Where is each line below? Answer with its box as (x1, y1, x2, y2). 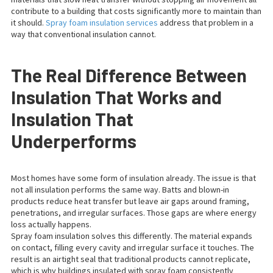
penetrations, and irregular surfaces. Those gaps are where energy (11, 207, 257, 218)
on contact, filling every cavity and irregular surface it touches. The (11, 242, 254, 253)
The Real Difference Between (11, 64, 247, 86)
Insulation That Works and (11, 86, 222, 108)
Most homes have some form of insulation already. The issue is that (11, 172, 256, 183)
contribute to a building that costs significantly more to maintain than (11, 5, 261, 16)
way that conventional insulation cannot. (11, 29, 156, 40)
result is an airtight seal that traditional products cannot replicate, (11, 253, 250, 264)
